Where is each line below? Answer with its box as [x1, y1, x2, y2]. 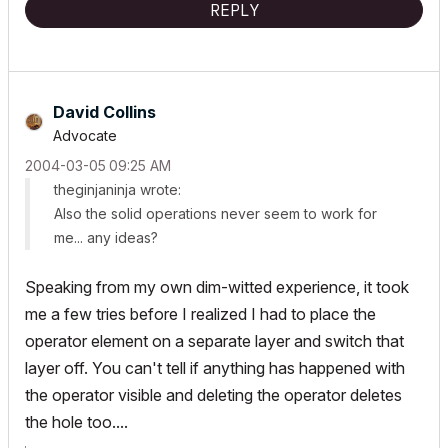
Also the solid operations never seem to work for [54, 205, 377, 222]
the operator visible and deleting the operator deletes [25, 385, 402, 405]
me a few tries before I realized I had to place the [25, 304, 376, 324]
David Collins [53, 102, 156, 122]
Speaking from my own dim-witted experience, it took [25, 277, 409, 297]
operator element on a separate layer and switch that [25, 331, 404, 351]
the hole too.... [25, 412, 128, 432]
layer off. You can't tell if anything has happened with [25, 358, 405, 378]
